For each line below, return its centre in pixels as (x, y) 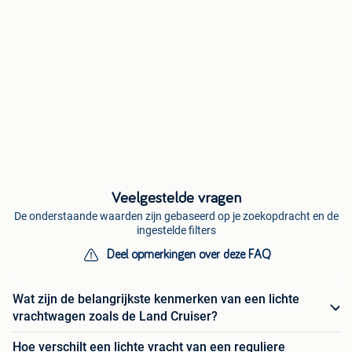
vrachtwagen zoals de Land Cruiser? (115, 317)
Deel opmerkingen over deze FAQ (189, 255)
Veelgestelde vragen (176, 198)
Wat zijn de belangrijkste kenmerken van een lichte (156, 299)
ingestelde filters (176, 231)
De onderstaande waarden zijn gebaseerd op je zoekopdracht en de (176, 216)
